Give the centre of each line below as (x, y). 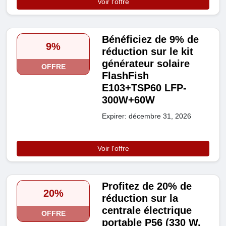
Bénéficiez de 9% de (151, 40)
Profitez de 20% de (147, 186)
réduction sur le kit (148, 52)
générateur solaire (146, 64)
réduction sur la (140, 199)
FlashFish (126, 76)
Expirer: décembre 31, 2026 (147, 116)
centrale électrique (147, 211)
